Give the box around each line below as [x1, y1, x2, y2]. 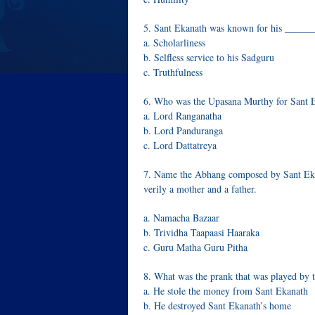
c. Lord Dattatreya [143, 139, 217, 152]
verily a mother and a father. [143, 182, 257, 195]
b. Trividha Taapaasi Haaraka [143, 226, 259, 239]
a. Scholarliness [143, 36, 205, 49]
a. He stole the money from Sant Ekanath [143, 284, 308, 297]
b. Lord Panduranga [143, 124, 223, 137]
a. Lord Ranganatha [143, 109, 221, 122]
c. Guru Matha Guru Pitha [143, 240, 247, 254]
